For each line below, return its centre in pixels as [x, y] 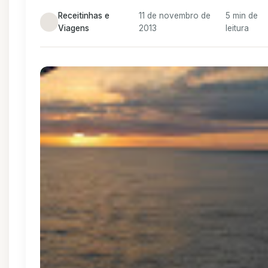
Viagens [74, 28]
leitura [237, 28]
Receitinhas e [84, 16]
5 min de [242, 16]
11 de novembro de [174, 16]
